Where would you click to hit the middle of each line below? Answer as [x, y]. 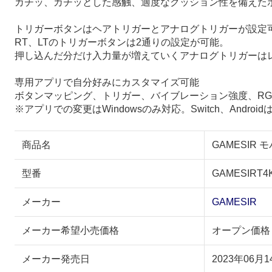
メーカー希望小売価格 [70, 230]
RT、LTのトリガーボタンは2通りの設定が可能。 [122, 42]
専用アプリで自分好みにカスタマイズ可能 [107, 82]
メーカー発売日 [56, 259]
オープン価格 [241, 230]
